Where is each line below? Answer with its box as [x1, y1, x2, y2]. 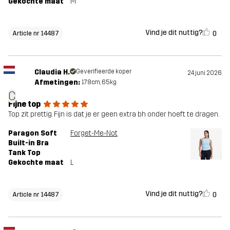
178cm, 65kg [81, 78, 117, 86]
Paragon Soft [8, 128, 57, 138]
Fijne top [8, 99, 41, 109]
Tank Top [8, 148, 41, 157]
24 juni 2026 [187, 69, 222, 76]
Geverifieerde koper [75, 67, 131, 75]
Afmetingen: [34, 78, 80, 87]
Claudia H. [34, 67, 70, 76]
